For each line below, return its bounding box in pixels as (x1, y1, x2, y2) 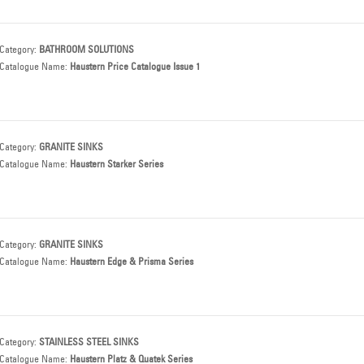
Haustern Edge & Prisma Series (70, 255, 193, 267)
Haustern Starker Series (70, 158, 163, 170)
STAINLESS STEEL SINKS (39, 336, 139, 348)
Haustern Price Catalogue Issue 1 (70, 60, 200, 72)
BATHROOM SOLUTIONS (39, 43, 134, 55)
